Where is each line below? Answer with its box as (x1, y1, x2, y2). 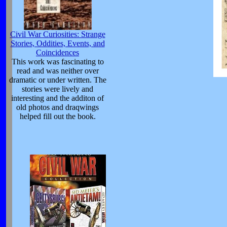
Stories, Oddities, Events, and (10, 39, 105, 48)
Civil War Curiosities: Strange (10, 30, 105, 39)
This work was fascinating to (11, 57, 104, 66)
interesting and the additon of (11, 94, 104, 103)
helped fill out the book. (19, 112, 96, 121)
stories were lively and (22, 85, 93, 94)
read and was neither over (16, 66, 99, 75)
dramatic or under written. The (9, 75, 106, 85)
